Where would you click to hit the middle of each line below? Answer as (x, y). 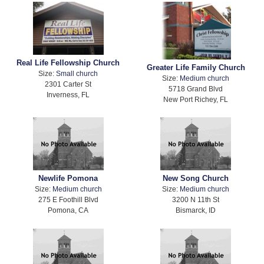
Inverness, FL (68, 94)
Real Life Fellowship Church (68, 62)
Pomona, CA (68, 210)
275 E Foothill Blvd (68, 200)
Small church (77, 73)
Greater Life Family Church (196, 67)
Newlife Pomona (68, 179)
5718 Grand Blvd (196, 88)
